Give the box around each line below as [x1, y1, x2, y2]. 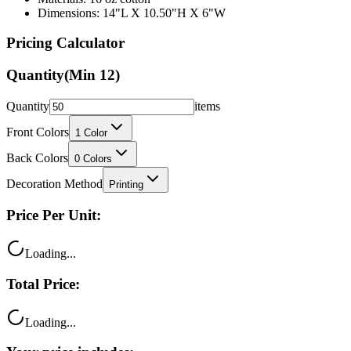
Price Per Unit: [6, 207, 101, 224]
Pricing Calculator [6, 34, 125, 52]
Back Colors [6, 150, 68, 165]
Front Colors [6, 125, 69, 139]
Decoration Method [6, 176, 103, 190]
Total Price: [6, 275, 80, 292]
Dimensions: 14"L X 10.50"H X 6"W [38, 5, 226, 20]
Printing [109, 178, 143, 190]
